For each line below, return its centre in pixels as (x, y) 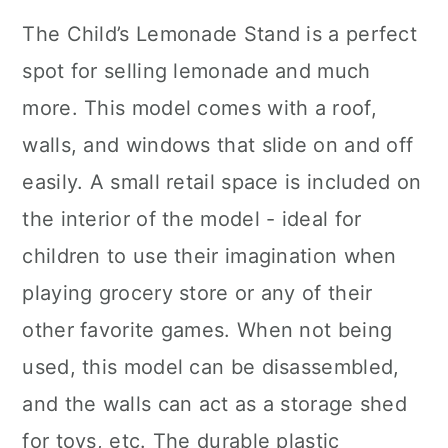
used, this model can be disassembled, (211, 367)
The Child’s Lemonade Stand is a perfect (220, 34)
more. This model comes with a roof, (199, 108)
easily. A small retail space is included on (222, 182)
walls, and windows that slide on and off (218, 145)
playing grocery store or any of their (197, 293)
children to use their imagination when (209, 256)
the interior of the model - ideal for (192, 219)
